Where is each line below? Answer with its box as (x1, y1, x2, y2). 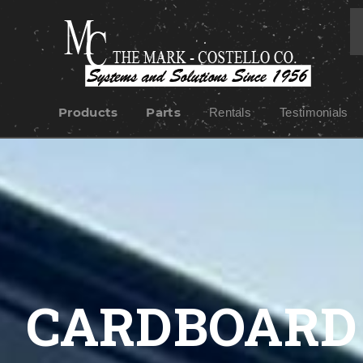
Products (58, 105, 118, 120)
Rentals (208, 105, 252, 119)
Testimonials (280, 105, 348, 119)
